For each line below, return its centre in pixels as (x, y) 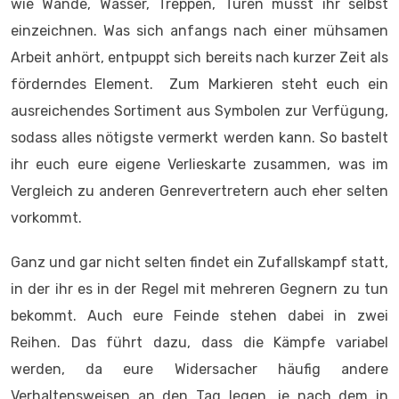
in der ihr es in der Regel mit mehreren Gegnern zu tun (199, 289)
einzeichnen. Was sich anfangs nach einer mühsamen (199, 31)
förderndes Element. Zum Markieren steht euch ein (199, 84)
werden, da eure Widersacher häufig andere (199, 369)
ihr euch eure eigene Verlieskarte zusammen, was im (199, 164)
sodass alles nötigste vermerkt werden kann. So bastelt (199, 138)
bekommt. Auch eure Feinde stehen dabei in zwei (199, 316)
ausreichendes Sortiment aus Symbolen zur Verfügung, (199, 111)
